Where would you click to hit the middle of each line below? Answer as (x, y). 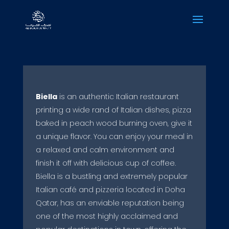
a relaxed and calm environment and (105, 150)
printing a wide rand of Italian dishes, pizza (113, 110)
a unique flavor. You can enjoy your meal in (114, 136)
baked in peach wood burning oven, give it (114, 123)
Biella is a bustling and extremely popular (111, 176)
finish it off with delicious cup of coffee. (106, 163)
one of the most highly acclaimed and (107, 216)
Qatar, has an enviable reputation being (110, 203)
